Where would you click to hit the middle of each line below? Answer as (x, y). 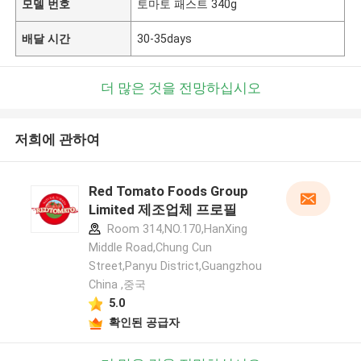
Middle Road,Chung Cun (150, 248)
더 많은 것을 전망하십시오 (180, 87)
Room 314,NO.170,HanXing (175, 229)
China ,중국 (117, 285)
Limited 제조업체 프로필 (162, 210)
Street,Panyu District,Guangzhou (175, 266)
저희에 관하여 (57, 140)
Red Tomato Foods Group (168, 191)
